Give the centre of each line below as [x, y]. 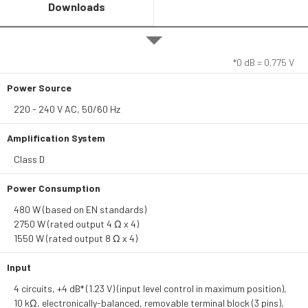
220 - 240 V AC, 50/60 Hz [67, 109]
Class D [29, 159]
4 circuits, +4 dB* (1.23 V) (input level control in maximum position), [150, 288]
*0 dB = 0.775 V [264, 62]
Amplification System [56, 138]
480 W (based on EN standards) [80, 209]
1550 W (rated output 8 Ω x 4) [76, 238]
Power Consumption [54, 188]
